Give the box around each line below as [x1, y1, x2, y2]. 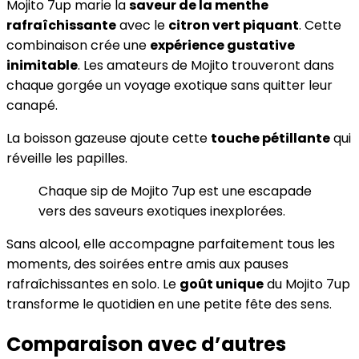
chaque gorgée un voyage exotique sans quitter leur [6, 76, 333, 95]
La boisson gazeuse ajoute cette [6, 129, 211, 148]
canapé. [6, 96, 58, 115]
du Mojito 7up [264, 275, 350, 294]
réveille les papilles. [6, 149, 127, 168]
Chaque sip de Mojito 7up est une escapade [38, 182, 312, 201]
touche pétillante [211, 129, 330, 148]
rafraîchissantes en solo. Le [6, 275, 179, 294]
